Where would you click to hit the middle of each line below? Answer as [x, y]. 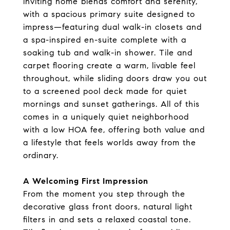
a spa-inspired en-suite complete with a [105, 40]
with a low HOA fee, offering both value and [114, 129]
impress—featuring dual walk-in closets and [112, 27]
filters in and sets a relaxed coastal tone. [107, 219]
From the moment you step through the [104, 194]
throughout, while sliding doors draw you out [115, 78]
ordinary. [41, 155]
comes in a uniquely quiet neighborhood [106, 117]
